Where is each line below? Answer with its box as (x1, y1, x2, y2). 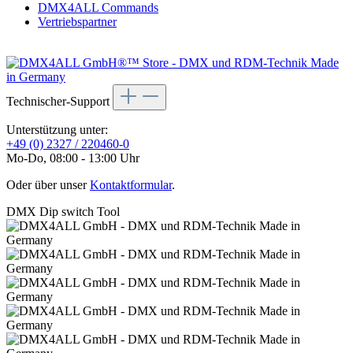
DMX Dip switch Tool (6, 204, 120, 218)
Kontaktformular (90, 177, 172, 191)
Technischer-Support (6, 94, 113, 108)
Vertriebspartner (38, 14, 117, 28)
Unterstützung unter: (6, 122, 108, 136)
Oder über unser (6, 177, 90, 191)
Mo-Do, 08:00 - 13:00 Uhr (6, 150, 139, 165)
